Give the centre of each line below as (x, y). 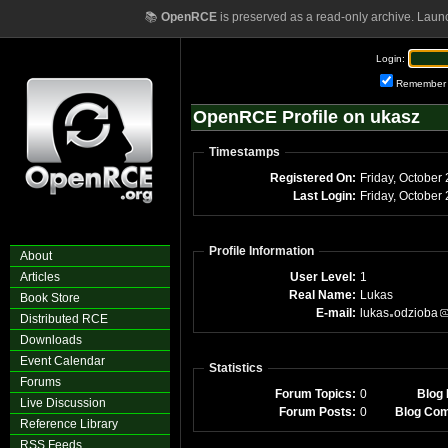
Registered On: (313, 178)
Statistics (236, 368)
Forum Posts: (317, 412)
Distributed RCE (64, 319)
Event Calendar (62, 361)
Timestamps (244, 152)
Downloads (51, 340)
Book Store (50, 298)
